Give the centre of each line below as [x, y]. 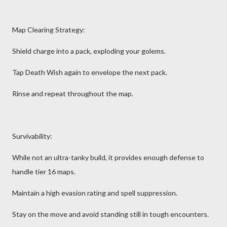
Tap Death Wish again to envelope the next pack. [90, 72]
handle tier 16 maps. [44, 172]
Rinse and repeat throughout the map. [73, 93]
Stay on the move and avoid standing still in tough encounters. [110, 214]
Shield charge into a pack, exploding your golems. [89, 51]
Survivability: [32, 136]
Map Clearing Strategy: [49, 30]
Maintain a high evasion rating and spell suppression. [95, 193]
